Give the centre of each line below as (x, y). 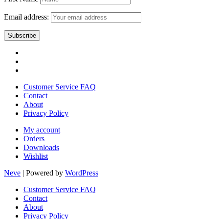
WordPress (82, 173)
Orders (34, 138)
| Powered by (43, 173)
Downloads (41, 147)
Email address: (27, 17)
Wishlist (36, 156)
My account (42, 130)
